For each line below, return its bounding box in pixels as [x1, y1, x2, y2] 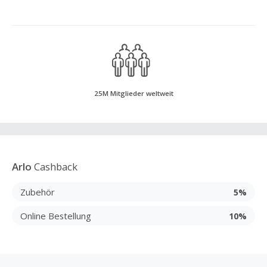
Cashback [32, 160, 77, 173]
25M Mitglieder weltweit [94, 89, 173, 98]
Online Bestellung [20, 209, 91, 222]
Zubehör [20, 185, 55, 198]
